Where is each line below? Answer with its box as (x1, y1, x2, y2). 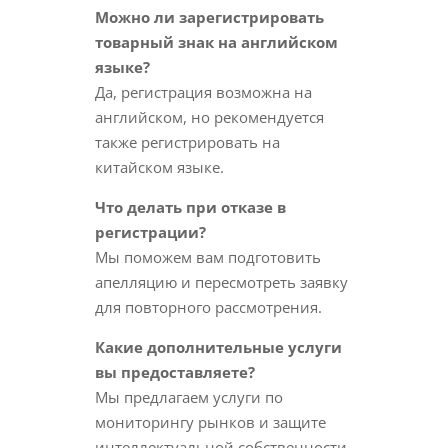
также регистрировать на (94, 132, 280, 152)
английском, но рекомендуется (94, 107, 324, 127)
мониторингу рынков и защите (94, 412, 326, 432)
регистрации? (94, 222, 206, 242)
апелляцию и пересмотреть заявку (94, 272, 348, 292)
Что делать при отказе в (94, 197, 286, 217)
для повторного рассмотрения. (94, 297, 322, 317)
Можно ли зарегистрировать (94, 7, 324, 27)
